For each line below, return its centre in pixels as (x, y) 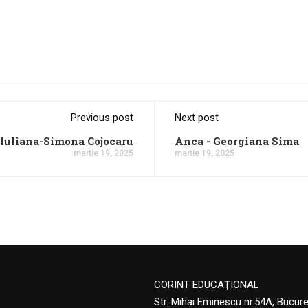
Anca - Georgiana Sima (237, 141)
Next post (197, 118)
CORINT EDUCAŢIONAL (207, 285)
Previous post (102, 118)
